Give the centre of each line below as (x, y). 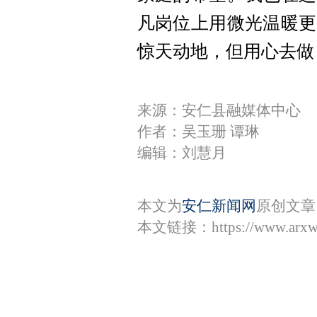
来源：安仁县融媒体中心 (219, 111)
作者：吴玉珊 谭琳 (198, 132)
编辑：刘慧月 (181, 153)
